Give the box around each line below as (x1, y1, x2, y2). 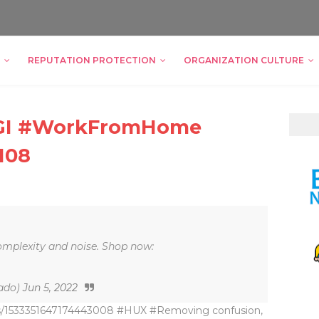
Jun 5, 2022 (23, 281, 78, 294)
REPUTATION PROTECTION (28, 55, 156, 66)
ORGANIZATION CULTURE (184, 55, 304, 66)
